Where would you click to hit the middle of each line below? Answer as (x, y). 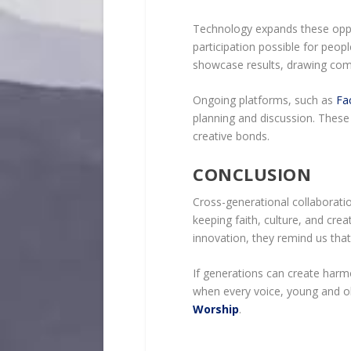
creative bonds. (231, 136)
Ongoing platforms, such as (264, 100)
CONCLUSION (252, 174)
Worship (216, 309)
